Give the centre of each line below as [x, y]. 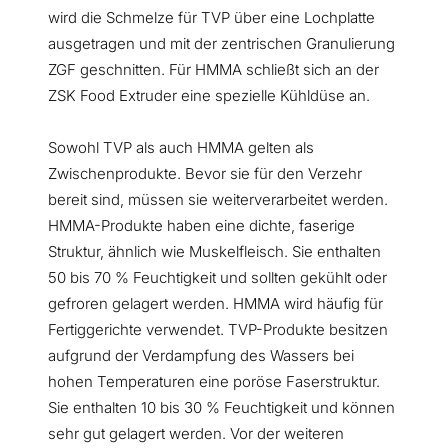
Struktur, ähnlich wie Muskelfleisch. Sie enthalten [214, 252]
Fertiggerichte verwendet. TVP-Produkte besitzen [218, 330]
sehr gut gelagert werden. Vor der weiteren [196, 434]
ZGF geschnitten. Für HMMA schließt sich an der [213, 70]
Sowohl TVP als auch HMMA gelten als [181, 148]
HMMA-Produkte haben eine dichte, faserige [201, 226]
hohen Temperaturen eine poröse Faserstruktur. [214, 382]
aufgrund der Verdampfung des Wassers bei [201, 356]
